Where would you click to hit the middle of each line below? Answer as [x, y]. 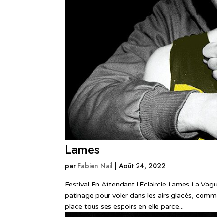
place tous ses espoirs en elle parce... [124, 207]
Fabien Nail [95, 166]
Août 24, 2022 [142, 166]
